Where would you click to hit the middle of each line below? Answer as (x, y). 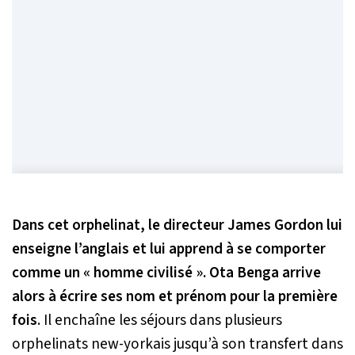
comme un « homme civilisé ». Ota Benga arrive (166, 273)
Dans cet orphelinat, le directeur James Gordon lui (177, 225)
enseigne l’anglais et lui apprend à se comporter (169, 249)
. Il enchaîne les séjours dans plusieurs (160, 321)
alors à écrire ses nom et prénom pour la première (175, 297)
